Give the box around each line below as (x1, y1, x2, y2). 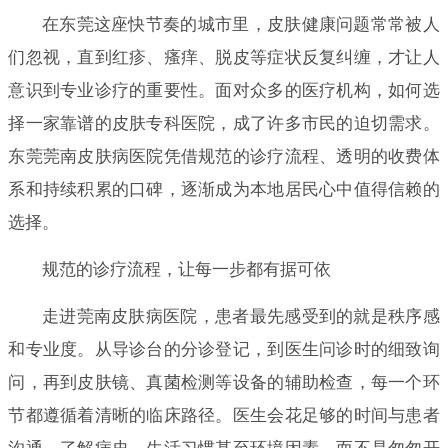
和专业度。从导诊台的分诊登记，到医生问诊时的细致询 (8, 339, 440, 359)
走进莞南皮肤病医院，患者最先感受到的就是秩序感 (41, 306, 440, 326)
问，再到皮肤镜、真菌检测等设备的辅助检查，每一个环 (8, 372, 440, 392)
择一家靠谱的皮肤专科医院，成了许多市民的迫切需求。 (8, 113, 440, 133)
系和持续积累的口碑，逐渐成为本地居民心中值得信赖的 (8, 179, 440, 199)
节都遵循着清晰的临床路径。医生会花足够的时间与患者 (8, 405, 440, 425)
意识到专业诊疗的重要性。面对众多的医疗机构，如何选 (8, 80, 440, 100)
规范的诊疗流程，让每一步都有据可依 (41, 259, 331, 279)
